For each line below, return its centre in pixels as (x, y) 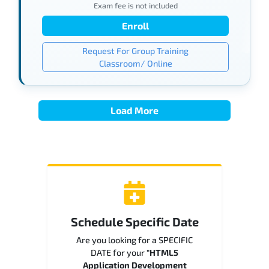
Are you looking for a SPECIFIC (134, 240)
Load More (134, 110)
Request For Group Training (135, 50)
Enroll (135, 25)
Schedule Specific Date (134, 222)
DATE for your (119, 253)
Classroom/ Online (135, 63)
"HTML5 (162, 253)
